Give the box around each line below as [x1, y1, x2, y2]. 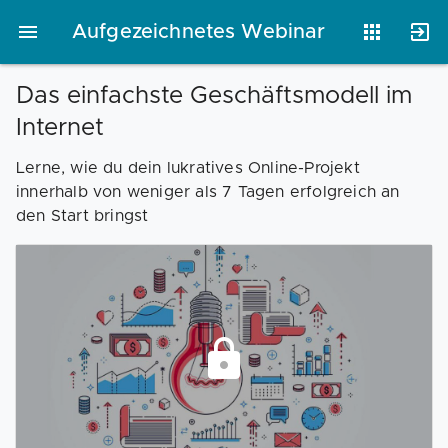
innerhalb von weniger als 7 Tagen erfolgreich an [16, 184, 400, 200]
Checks [354, 208, 388, 219]
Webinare [182, 208, 228, 219]
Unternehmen [340, 125, 403, 136]
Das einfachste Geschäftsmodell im [16, 84, 412, 108]
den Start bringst [16, 208, 149, 224]
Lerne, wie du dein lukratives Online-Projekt [16, 160, 360, 176]
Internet [16, 116, 104, 140]
